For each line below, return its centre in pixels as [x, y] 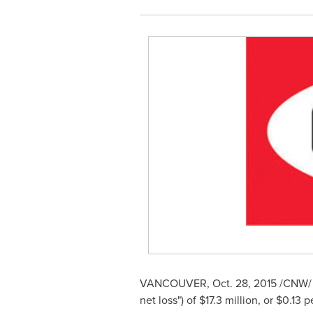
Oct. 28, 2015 [244, 283]
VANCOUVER [173, 283]
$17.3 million [228, 300]
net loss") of [169, 300]
